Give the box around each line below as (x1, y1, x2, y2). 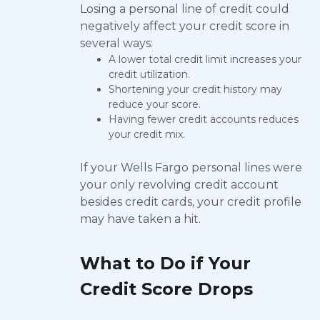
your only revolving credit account (80, 178, 279, 191)
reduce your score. (109, 98, 201, 111)
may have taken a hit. (80, 212, 201, 226)
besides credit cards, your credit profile (80, 195, 301, 209)
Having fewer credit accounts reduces (109, 113, 299, 126)
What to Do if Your (80, 253, 251, 274)
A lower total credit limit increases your (109, 53, 301, 66)
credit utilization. (109, 68, 190, 81)
